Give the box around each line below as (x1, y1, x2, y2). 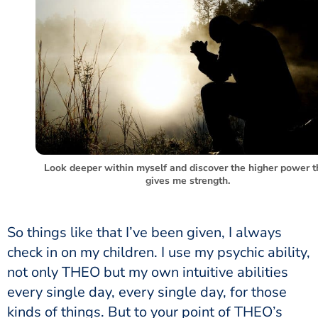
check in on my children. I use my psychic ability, (7, 242, 310, 262)
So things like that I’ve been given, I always (7, 222, 282, 242)
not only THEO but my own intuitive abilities (7, 262, 288, 282)
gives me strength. (145, 173, 230, 187)
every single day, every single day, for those (7, 282, 287, 302)
